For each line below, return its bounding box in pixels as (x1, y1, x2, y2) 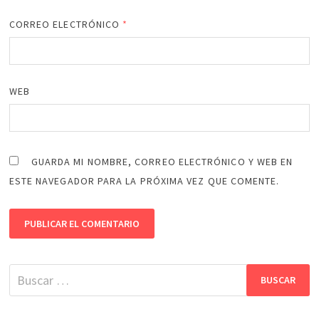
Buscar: (8, 264, 48, 281)
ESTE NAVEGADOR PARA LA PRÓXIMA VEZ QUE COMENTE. (9, 174, 280, 187)
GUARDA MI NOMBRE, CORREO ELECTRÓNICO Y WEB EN (31, 155, 293, 168)
